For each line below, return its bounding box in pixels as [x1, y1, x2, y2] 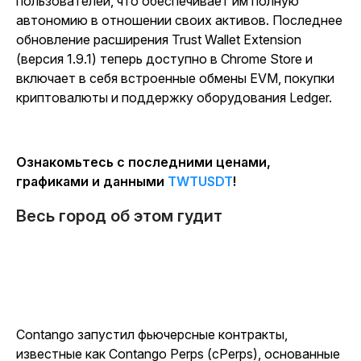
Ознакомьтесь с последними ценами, [16, 154, 271, 170]
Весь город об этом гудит [16, 206, 222, 226]
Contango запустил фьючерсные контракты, [16, 326, 288, 342]
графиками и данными [16, 173, 168, 189]
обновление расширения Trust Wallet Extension [16, 31, 301, 48]
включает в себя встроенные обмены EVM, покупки [16, 70, 334, 86]
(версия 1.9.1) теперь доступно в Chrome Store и [16, 51, 313, 67]
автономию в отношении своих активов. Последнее [16, 12, 342, 28]
